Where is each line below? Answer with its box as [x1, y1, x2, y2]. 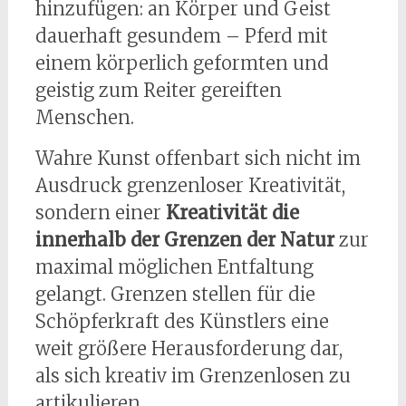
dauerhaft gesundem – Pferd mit [34, 24, 328, 47]
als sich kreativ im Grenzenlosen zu [34, 364, 351, 387]
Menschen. [34, 106, 134, 129]
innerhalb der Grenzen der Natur [34, 228, 339, 251]
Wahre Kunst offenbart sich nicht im [34, 147, 361, 169]
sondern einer [34, 201, 166, 224]
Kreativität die [165, 201, 299, 224]
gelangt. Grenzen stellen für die [34, 283, 315, 305]
